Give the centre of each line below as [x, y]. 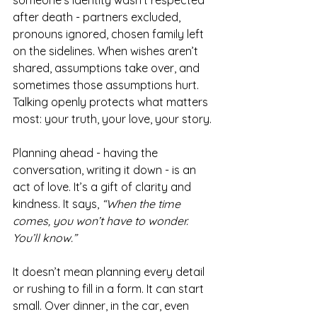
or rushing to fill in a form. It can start [110, 289]
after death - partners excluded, [98, 17]
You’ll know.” [45, 238]
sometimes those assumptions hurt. [107, 85]
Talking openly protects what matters [112, 102]
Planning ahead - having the [87, 153]
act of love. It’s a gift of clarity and [103, 187]
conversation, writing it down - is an [106, 170]
